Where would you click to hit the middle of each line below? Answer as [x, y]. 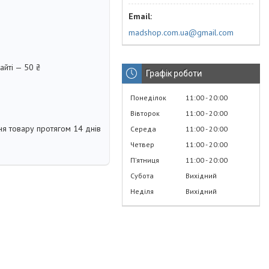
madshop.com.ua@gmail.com [181, 32]
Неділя [142, 191]
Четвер [142, 144]
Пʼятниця [145, 160]
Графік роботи [174, 73]
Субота [142, 175]
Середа [143, 128]
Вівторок [145, 113]
